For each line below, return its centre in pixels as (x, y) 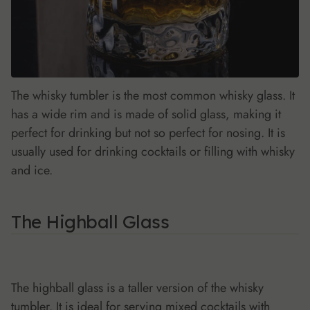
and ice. (32, 170)
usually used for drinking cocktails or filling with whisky (153, 151)
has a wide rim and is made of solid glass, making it (146, 114)
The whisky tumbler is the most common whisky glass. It (153, 95)
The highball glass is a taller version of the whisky (137, 288)
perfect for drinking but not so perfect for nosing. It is (148, 133)
